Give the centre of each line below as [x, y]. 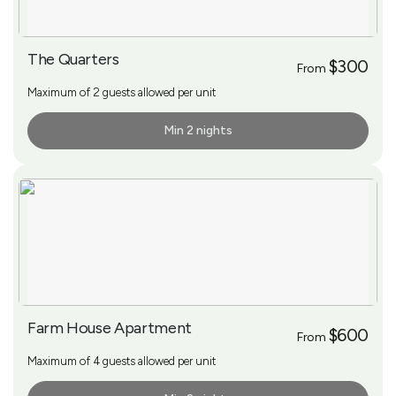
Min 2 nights [198, 130]
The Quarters [73, 59]
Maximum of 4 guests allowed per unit [122, 361]
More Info [61, 131]
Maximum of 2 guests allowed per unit [122, 92]
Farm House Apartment [110, 327]
